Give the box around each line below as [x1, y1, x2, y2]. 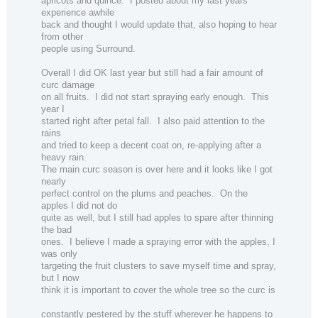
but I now [41, 273, 82, 284]
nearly [41, 176, 69, 187]
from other [41, 31, 86, 43]
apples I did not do [41, 200, 120, 212]
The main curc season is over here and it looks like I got [41, 164, 273, 175]
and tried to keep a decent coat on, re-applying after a [41, 140, 261, 151]
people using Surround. [41, 43, 136, 55]
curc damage [41, 79, 97, 91]
